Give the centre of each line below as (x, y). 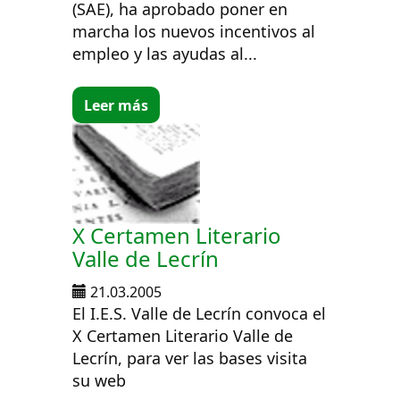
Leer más (117, 105)
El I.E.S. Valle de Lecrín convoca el (200, 313)
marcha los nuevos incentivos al (194, 32)
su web (100, 380)
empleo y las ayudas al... (165, 54)
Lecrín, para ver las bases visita (190, 358)
